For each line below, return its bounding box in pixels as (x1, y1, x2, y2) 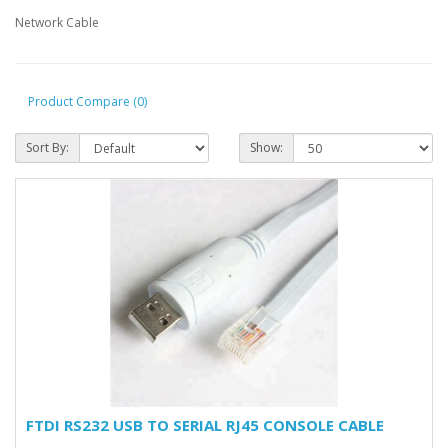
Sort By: (26, 139, 69, 156)
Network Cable (15, 14, 99, 31)
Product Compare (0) (28, 92, 147, 110)
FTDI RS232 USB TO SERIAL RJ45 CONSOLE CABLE (26, 415, 384, 435)
